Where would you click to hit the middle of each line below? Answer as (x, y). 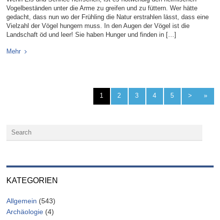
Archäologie (25, 212)
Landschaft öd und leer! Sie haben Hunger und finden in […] (92, 35)
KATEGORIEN (32, 181)
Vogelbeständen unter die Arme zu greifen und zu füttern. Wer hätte (102, 8)
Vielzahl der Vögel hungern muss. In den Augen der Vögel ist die (98, 26)
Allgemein (22, 201)
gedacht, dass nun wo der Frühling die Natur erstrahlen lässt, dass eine (108, 17)
